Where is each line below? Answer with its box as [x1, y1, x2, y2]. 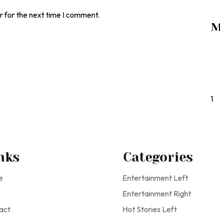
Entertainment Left [122, 173, 188, 183]
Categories [123, 150, 193, 165]
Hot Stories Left [122, 204, 177, 214]
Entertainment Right [122, 189, 191, 198]
